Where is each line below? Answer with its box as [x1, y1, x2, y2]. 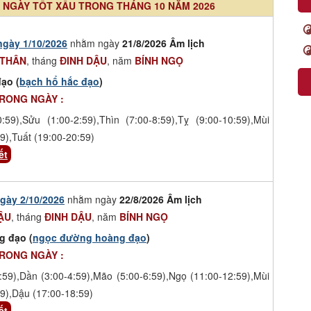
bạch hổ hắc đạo [19, 74, 99, 88]
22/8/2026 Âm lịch [119, 192, 202, 206]
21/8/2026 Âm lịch [122, 35, 205, 50]
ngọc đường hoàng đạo [33, 230, 146, 244]
